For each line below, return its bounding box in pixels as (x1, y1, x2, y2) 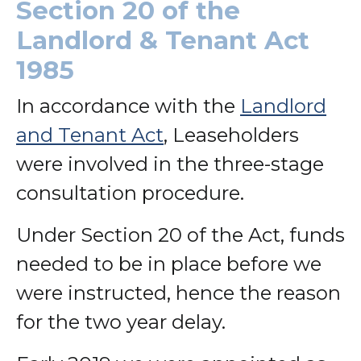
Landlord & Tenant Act (16, 24, 309, 56)
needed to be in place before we (16, 251, 322, 276)
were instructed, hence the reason (16, 280, 341, 305)
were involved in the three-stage (16, 151, 324, 176)
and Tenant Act (16, 122, 164, 147)
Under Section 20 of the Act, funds (16, 222, 345, 247)
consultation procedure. (16, 180, 249, 205)
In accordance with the (16, 93, 240, 118)
